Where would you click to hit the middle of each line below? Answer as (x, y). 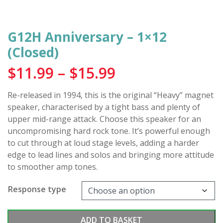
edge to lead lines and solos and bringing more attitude (111, 155)
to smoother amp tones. (53, 167)
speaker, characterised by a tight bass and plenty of (104, 107)
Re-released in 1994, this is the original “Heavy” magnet (111, 95)
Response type (37, 189)
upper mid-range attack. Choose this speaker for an (104, 119)
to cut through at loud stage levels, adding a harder (103, 143)
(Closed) (33, 52)
